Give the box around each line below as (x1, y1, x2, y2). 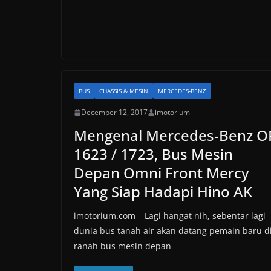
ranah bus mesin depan (74, 240, 171, 252)
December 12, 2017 (81, 107, 148, 117)
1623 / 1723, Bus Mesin (74, 144, 233, 164)
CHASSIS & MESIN (99, 87, 148, 95)
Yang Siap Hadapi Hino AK (74, 181, 252, 201)
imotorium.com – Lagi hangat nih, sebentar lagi (74, 210, 266, 221)
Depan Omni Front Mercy (74, 163, 249, 183)
